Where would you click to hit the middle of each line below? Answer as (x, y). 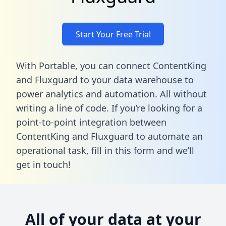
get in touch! (43, 164)
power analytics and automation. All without (111, 94)
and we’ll (174, 150)
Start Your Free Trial (113, 34)
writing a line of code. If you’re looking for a (109, 108)
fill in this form (123, 150)
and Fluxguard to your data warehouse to (105, 79)
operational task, (54, 150)
